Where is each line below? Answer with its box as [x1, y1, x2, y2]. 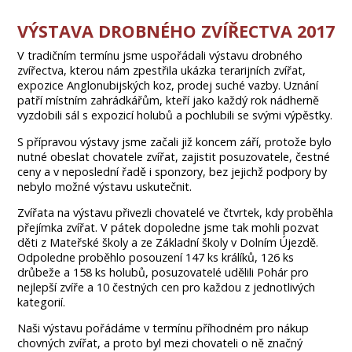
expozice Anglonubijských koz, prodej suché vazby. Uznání [16, 78, 318, 93]
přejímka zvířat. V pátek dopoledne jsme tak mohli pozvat [16, 219, 319, 235]
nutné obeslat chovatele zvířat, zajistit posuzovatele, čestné [16, 148, 330, 164]
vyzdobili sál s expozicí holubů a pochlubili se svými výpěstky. [16, 108, 332, 123]
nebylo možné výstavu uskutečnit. [16, 178, 192, 194]
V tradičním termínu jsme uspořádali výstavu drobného [16, 48, 302, 64]
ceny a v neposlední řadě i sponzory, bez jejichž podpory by [16, 163, 327, 179]
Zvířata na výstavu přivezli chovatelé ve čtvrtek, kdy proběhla [16, 204, 333, 220]
